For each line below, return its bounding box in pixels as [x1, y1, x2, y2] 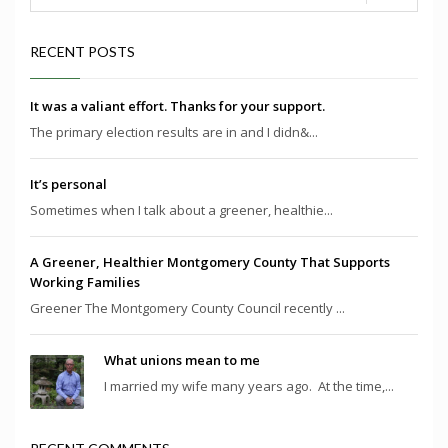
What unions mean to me [104, 350, 260, 369]
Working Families [30, 272, 140, 291]
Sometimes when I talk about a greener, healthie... [30, 200, 333, 219]
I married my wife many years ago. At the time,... [104, 376, 394, 395]
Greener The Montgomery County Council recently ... [30, 298, 345, 317]
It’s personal [30, 174, 107, 193]
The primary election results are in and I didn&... [30, 122, 318, 141]
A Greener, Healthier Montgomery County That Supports [30, 252, 390, 271]
